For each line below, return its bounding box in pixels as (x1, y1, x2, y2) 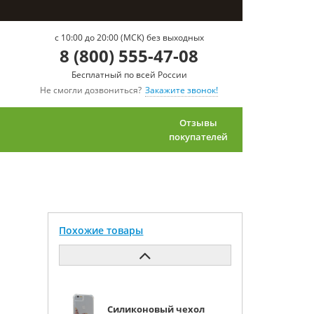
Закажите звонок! (145, 84, 218, 96)
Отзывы (179, 116, 217, 129)
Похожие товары (59, 224, 144, 237)
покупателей (169, 130, 228, 143)
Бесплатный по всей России (71, 69, 187, 81)
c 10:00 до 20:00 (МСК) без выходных (54, 32, 204, 43)
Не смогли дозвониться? (40, 84, 142, 96)
